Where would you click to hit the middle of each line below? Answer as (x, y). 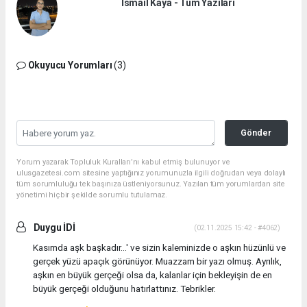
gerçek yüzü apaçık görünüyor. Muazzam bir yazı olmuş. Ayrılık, (157, 261)
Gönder (256, 132)
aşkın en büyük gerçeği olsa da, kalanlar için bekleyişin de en (152, 274)
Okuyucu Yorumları (70, 65)
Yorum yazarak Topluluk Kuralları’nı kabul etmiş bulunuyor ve (123, 162)
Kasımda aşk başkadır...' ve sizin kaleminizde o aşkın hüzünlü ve (159, 247)
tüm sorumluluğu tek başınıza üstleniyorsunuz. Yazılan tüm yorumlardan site (151, 184)
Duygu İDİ (53, 227)
